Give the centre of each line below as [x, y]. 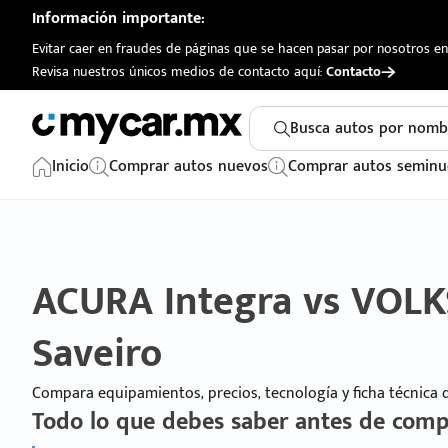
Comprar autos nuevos [188, 166]
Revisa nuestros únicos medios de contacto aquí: [179, 71]
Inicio [70, 166]
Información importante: [118, 18]
